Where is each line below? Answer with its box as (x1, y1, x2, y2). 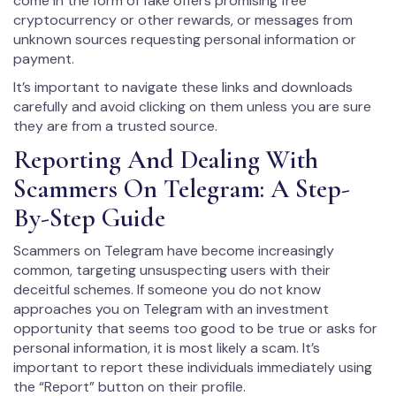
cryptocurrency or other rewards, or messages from (13, 11, 353, 30)
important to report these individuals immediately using (13, 358, 372, 377)
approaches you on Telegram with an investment (13, 300, 329, 319)
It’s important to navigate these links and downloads (13, 78, 353, 97)
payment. (13, 49, 78, 69)
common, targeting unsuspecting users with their (13, 261, 331, 280)
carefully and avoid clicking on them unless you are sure (13, 97, 371, 117)
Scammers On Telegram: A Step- (13, 172, 350, 206)
